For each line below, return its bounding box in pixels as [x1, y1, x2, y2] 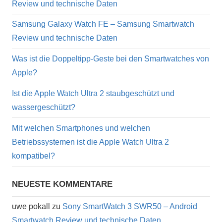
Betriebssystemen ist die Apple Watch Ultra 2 [12, 137, 169, 146]
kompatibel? [12, 151, 55, 160]
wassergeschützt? [12, 103, 75, 111]
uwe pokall [12, 202, 50, 211]
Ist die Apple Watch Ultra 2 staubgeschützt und [12, 89, 174, 98]
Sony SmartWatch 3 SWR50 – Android [62, 202, 197, 211]
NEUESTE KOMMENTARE [12, 179, 112, 189]
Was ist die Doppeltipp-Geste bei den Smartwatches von [12, 55, 209, 63]
